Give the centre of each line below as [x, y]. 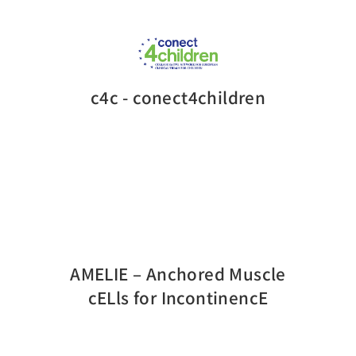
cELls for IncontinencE [178, 297]
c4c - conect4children [178, 97]
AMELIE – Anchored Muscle [178, 273]
